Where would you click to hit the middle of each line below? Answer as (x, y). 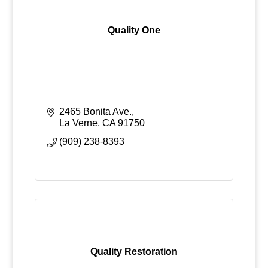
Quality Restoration (134, 252)
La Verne (78, 123)
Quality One (134, 30)
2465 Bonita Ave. (95, 112)
